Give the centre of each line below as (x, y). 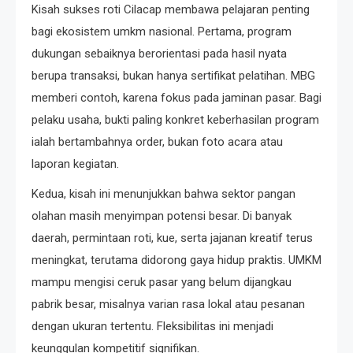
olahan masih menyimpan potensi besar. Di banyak (162, 216)
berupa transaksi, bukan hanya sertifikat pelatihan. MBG (173, 75)
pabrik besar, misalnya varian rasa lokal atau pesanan (168, 304)
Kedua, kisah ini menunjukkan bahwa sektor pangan (163, 193)
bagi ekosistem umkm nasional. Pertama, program (162, 31)
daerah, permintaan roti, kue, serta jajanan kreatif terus (172, 238)
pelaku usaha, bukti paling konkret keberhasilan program (175, 119)
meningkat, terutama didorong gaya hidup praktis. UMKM (176, 260)
